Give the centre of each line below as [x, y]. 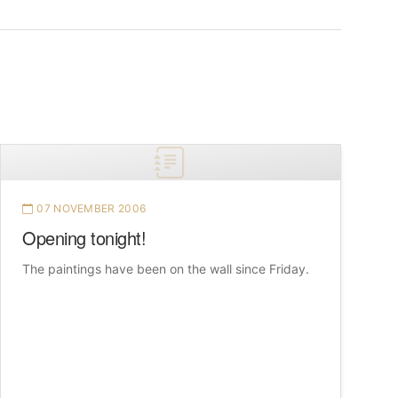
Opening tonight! [84, 238]
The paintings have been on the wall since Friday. [166, 269]
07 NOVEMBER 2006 [92, 209]
